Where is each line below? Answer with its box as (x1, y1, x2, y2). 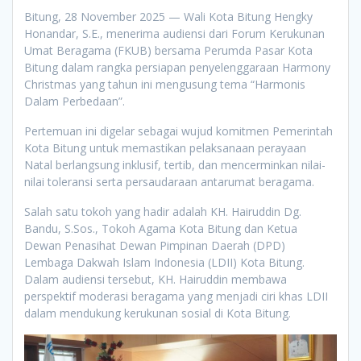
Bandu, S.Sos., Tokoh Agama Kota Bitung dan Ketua (24, 221, 297, 237)
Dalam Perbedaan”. (24, 93, 125, 110)
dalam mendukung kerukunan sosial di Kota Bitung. (24, 305, 291, 322)
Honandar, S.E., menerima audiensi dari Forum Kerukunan (24, 26, 325, 42)
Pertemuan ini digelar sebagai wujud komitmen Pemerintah (24, 123, 333, 139)
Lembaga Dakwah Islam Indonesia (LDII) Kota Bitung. (24, 255, 305, 271)
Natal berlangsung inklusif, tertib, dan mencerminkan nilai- (24, 157, 326, 173)
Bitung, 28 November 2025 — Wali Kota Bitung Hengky (24, 9, 313, 25)
